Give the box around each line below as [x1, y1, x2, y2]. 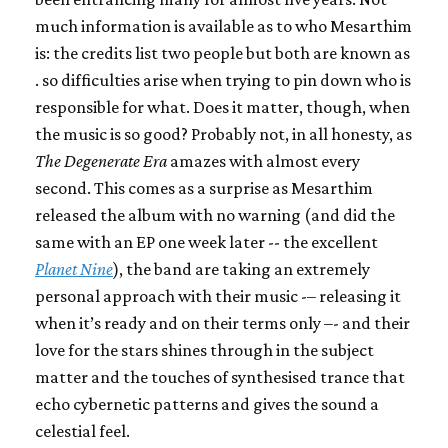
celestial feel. [35, 420, 130, 441]
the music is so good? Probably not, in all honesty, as [35, 123, 412, 144]
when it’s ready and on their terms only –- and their [35, 312, 410, 333]
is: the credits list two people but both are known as [35, 42, 410, 63]
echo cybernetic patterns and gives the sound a [35, 393, 379, 414]
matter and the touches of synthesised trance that [35, 366, 405, 387]
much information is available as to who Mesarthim [35, 15, 412, 36]
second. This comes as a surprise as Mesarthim [35, 177, 373, 198]
